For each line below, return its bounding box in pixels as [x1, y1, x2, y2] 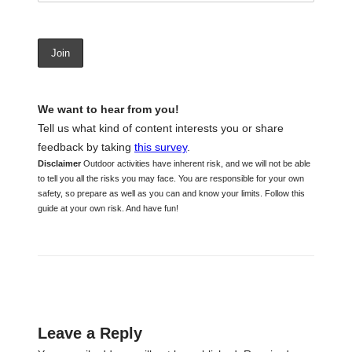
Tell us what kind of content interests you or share [38, 121, 284, 134]
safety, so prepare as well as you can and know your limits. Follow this [38, 188, 305, 198]
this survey [134, 140, 187, 153]
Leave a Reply [38, 324, 142, 342]
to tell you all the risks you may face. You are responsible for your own [38, 173, 304, 183]
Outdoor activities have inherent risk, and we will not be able [81, 158, 310, 168]
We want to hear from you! [38, 102, 179, 115]
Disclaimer [38, 158, 81, 168]
